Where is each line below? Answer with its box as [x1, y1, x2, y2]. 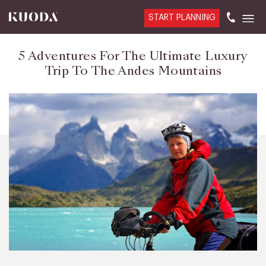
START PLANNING [148, 14, 216, 22]
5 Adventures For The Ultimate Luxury [18, 47, 248, 65]
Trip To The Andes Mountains [44, 62, 222, 80]
